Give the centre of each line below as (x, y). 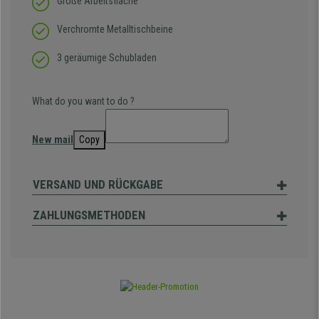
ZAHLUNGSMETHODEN (89, 215)
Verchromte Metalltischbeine (115, 30)
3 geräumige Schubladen (107, 58)
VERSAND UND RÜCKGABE (98, 185)
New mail (53, 140)
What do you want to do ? (83, 101)
